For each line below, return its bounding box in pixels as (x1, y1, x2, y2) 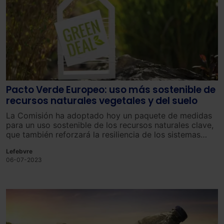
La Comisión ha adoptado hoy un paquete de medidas (6, 110, 212, 121)
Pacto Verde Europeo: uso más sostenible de (6, 83, 215, 97)
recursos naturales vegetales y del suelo (6, 94, 197, 108)
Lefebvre (6, 147, 32, 155)
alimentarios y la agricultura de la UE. (6, 139, 147, 149)
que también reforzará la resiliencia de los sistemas (6, 129, 200, 140)
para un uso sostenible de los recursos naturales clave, (6, 120, 213, 130)
